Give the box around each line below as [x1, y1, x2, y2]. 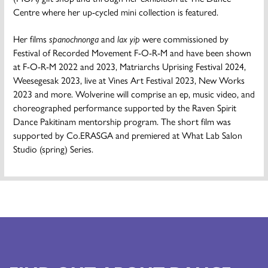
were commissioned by [140, 32, 229, 46]
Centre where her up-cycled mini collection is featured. [13, 5, 218, 19]
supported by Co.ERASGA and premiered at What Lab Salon [13, 128, 242, 142]
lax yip [117, 32, 140, 46]
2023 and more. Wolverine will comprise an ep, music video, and [13, 87, 255, 101]
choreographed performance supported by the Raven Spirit [13, 100, 236, 115]
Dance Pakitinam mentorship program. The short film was [13, 114, 231, 129]
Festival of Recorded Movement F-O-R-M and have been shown [13, 45, 251, 60]
